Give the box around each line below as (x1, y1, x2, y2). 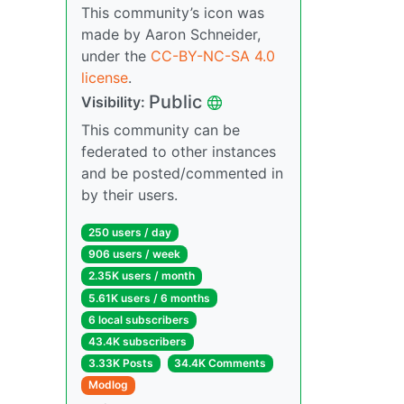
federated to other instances (81, 142, 276, 161)
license (81, 69, 128, 87)
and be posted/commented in (81, 164, 283, 182)
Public (149, 91, 202, 113)
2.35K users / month (87, 269, 195, 283)
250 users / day (87, 225, 171, 239)
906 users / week (87, 247, 180, 262)
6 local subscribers (87, 312, 189, 326)
